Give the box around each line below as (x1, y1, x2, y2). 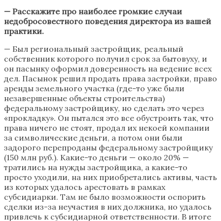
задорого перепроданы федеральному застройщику (4, 142, 213, 152)
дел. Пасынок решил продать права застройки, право (4, 73, 217, 83)
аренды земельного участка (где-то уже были (4, 83, 184, 93)
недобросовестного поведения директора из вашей (4, 16, 211, 26)
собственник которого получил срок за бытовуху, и (4, 53, 207, 64)
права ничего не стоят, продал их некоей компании (4, 122, 210, 133)
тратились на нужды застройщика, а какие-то (4, 162, 187, 172)
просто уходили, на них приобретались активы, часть (4, 172, 217, 182)
